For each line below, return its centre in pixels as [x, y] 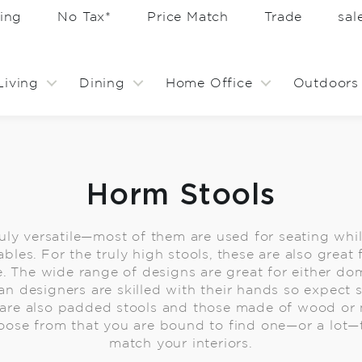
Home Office [209, 83]
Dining [102, 83]
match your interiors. [181, 343]
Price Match [188, 17]
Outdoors [326, 83]
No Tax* [85, 17]
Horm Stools [181, 196]
